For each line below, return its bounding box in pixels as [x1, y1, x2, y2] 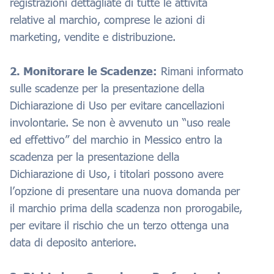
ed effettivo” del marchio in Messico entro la [10, 132, 222, 146]
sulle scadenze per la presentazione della [10, 81, 204, 95]
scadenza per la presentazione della [10, 149, 179, 163]
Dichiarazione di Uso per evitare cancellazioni [10, 98, 224, 112]
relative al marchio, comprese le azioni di [10, 12, 205, 26]
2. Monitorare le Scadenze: [10, 64, 157, 78]
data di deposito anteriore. [10, 235, 136, 249]
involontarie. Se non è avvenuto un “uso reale [10, 115, 230, 129]
